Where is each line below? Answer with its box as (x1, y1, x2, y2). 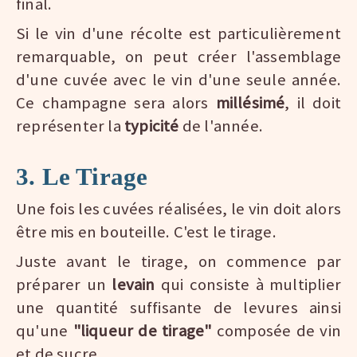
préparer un (16, 274, 112, 296)
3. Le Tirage (16, 163, 148, 191)
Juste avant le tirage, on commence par (16, 251, 341, 273)
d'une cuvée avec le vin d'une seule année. (16, 69, 341, 91)
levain (112, 274, 155, 296)
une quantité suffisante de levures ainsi (16, 297, 341, 319)
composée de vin (211, 320, 341, 342)
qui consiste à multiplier (155, 274, 341, 296)
